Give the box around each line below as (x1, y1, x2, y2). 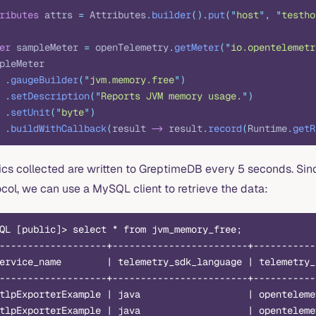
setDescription (11, 89, 90, 102)
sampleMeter (11, 40, 84, 54)
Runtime (248, 121, 287, 135)
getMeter (174, 40, 219, 54)
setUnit (11, 105, 50, 119)
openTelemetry (90, 40, 169, 54)
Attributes (84, 8, 146, 21)
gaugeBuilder (11, 73, 78, 86)
